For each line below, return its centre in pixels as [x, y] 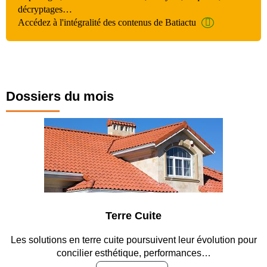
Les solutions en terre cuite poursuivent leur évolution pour [133, 240]
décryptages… [45, 9]
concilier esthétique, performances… [133, 253]
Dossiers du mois [60, 96]
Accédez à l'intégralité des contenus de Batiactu [107, 22]
